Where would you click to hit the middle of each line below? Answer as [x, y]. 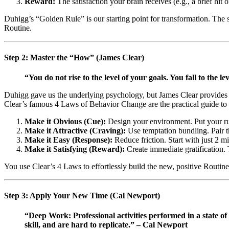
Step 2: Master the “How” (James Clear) [74, 57]
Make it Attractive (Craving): [75, 130]
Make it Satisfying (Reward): [75, 149]
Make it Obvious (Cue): [65, 121]
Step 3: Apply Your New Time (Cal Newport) [82, 196]
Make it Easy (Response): [68, 140]
